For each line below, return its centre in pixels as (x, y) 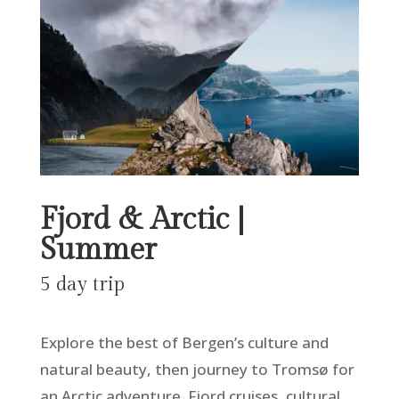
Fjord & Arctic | (142, 220)
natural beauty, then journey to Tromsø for (197, 370)
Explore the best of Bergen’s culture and (184, 343)
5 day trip (82, 285)
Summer (98, 251)
